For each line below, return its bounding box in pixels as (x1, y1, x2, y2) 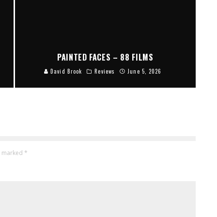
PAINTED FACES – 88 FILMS (57, 51, 154, 63)
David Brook (48, 67, 82, 75)
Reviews (94, 67, 115, 75)
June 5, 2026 (127, 67, 162, 75)
